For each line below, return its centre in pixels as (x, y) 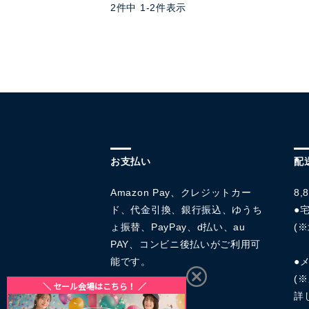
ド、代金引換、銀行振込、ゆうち (187, 210)
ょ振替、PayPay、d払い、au (178, 227)
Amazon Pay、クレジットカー (181, 192)
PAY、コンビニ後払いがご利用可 (186, 244)
